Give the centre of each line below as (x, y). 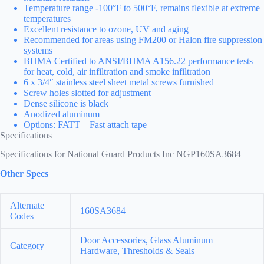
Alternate (27, 206)
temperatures (47, 18)
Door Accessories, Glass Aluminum (146, 240)
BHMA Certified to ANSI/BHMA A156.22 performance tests (138, 61)
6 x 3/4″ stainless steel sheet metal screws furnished (119, 82)
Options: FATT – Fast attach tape (85, 124)
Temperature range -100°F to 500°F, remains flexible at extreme (142, 8)
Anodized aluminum (62, 114)
